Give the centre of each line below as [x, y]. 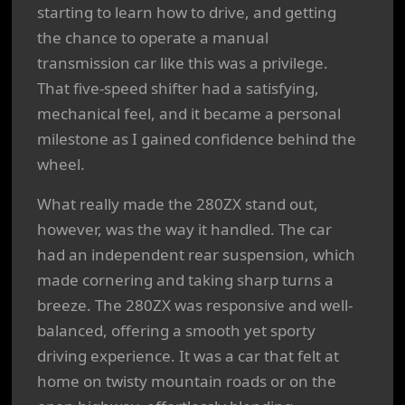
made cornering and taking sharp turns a [185, 280]
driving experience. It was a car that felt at [188, 356]
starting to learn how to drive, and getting [187, 12]
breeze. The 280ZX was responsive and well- [195, 305]
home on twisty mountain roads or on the [187, 381]
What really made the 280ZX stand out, [178, 204]
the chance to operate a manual [153, 38]
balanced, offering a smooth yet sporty [176, 330]
